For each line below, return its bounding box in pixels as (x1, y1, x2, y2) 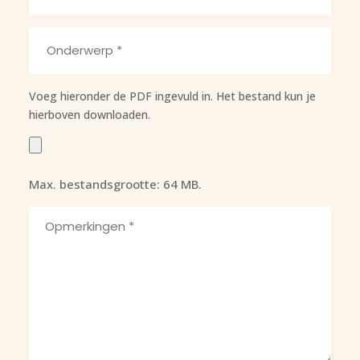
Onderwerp (27, 27, 101, 45)
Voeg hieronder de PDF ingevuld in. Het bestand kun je (28, 88, 316, 104)
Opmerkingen (27, 206, 118, 224)
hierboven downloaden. (28, 107, 150, 123)
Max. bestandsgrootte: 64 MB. (28, 176, 202, 193)
